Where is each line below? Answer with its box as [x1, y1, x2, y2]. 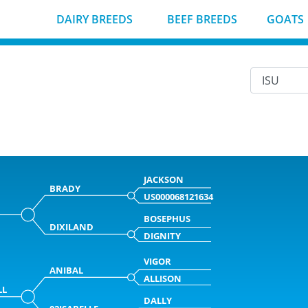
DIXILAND [49, 221, 93, 234]
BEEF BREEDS [164, 12, 237, 27]
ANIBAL [49, 263, 83, 276]
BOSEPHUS [144, 212, 191, 225]
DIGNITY [144, 229, 181, 242]
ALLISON [144, 272, 182, 285]
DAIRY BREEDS [54, 12, 133, 27]
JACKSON [144, 173, 184, 186]
